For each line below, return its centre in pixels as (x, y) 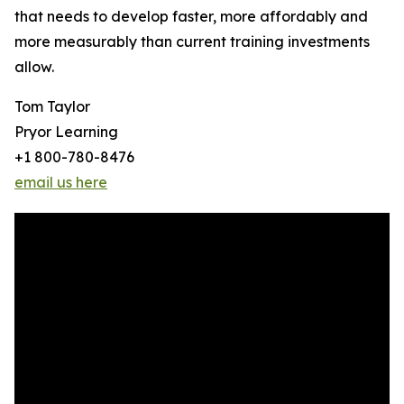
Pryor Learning (66, 132)
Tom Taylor (52, 107)
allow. (34, 67)
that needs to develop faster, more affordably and (191, 17)
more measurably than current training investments (192, 42)
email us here (61, 183)
